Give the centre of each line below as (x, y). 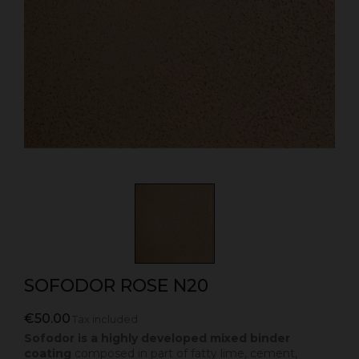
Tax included (105, 319)
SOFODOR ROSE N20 (116, 286)
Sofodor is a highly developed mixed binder (157, 339)
